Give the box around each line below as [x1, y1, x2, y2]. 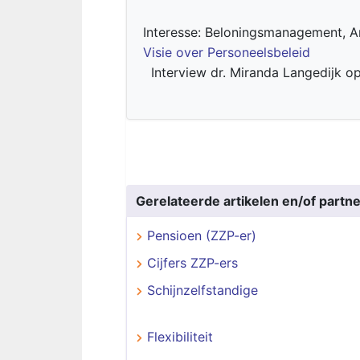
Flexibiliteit [147, 329, 213, 345]
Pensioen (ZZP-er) [147, 227, 256, 243]
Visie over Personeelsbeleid [143, 44, 310, 60]
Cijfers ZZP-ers [147, 255, 238, 271]
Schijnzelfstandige [147, 282, 258, 298]
